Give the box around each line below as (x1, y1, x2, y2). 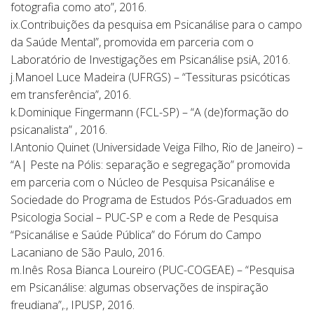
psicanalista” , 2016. (11, 122, 107, 137)
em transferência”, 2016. (11, 87, 131, 102)
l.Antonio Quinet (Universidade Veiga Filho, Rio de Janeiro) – (11, 139, 303, 155)
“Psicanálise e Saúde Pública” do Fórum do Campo (11, 227, 261, 243)
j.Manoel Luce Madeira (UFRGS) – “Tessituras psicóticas (11, 69, 290, 85)
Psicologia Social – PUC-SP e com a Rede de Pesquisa (11, 210, 278, 225)
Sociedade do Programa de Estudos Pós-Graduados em (11, 192, 292, 207)
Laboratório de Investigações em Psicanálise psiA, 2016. (11, 52, 290, 67)
